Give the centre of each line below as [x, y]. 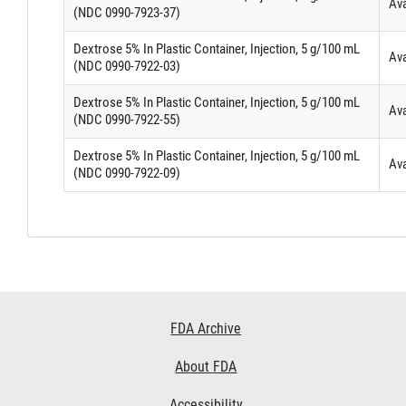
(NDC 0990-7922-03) [126, 67]
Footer [34, 324]
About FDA [206, 367]
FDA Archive [206, 329]
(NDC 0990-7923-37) [126, 13]
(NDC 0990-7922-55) [126, 120]
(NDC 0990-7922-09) [126, 174]
